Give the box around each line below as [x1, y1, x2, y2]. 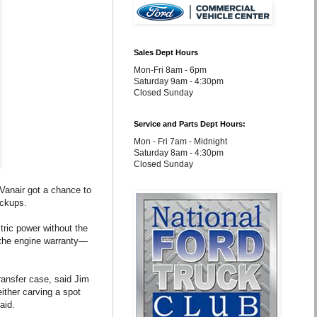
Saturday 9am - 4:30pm [134, 76, 224, 86]
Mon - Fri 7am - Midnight [134, 137, 227, 146]
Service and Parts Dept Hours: [134, 120, 246, 128]
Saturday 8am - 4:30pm [134, 148, 224, 158]
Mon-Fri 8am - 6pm [134, 65, 207, 75]
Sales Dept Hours [134, 48, 198, 57]
